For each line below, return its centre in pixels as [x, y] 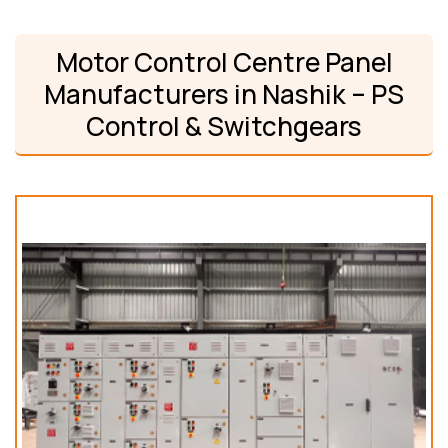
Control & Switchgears [224, 126]
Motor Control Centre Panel [224, 62]
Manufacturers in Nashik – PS [224, 94]
